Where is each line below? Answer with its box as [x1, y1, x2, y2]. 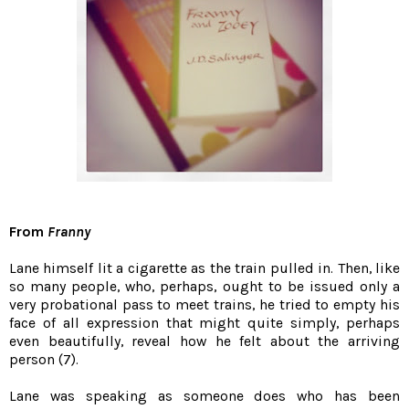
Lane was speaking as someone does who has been [9, 387, 400, 405]
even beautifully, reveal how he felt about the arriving [9, 332, 400, 351]
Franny [47, 223, 90, 241]
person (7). [9, 351, 79, 369]
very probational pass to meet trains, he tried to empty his [9, 296, 400, 314]
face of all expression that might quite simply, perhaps [9, 314, 400, 332]
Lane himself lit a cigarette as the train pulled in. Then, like [9, 259, 400, 278]
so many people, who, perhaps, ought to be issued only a [9, 278, 400, 296]
